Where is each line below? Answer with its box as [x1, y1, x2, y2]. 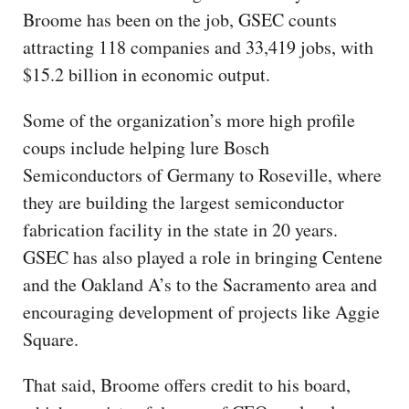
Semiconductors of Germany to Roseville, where [23, 162, 382, 187]
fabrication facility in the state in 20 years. [23, 216, 338, 242]
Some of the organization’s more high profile [23, 107, 355, 132]
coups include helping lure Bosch [23, 134, 269, 160]
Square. [23, 326, 79, 351]
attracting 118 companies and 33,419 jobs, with [23, 34, 373, 59]
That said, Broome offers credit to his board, [23, 372, 351, 397]
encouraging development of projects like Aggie [23, 299, 380, 324]
